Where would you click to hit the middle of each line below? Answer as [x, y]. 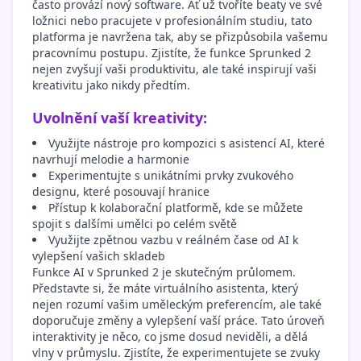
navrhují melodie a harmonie [111, 160]
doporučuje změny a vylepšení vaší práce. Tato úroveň [178, 321]
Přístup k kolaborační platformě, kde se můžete [176, 208]
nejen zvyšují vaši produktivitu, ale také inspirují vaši [174, 69]
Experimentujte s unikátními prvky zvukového [171, 176]
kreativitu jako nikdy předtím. [111, 85]
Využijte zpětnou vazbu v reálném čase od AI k [173, 240]
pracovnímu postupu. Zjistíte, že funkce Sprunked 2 [172, 53]
